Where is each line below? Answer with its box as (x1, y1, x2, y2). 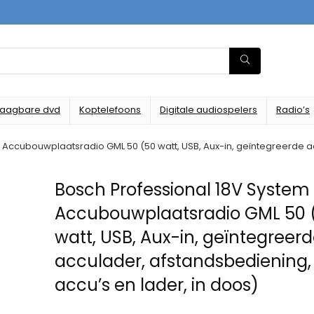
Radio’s (276, 103, 310, 116)
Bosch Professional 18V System (55, 178, 310, 201)
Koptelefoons (79, 103, 141, 116)
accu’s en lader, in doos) (55, 273, 259, 296)
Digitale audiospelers (160, 103, 257, 116)
